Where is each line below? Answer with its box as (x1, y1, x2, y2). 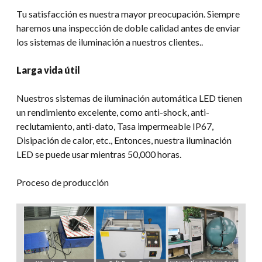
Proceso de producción (16, 176, 109, 188)
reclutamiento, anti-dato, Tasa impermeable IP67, (16, 120, 213, 132)
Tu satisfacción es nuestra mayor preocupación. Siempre (16, 8, 240, 19)
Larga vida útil (16, 64, 80, 75)
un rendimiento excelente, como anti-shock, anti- (16, 106, 209, 118)
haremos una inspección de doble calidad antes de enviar (16, 22, 240, 33)
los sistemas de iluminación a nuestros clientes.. (16, 36, 203, 47)
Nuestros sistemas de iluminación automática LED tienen (16, 92, 242, 104)
